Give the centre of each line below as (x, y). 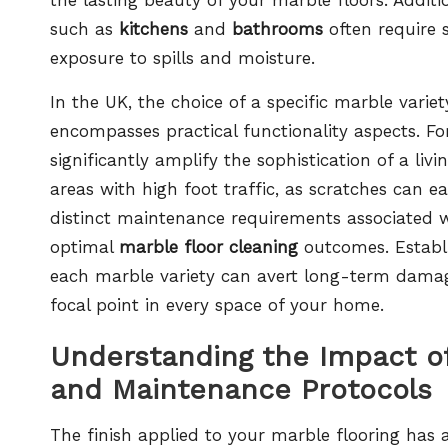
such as (84, 28)
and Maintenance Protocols (241, 389)
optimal (84, 246)
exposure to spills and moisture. (182, 57)
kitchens (153, 28)
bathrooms (277, 28)
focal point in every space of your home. (217, 304)
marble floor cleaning (208, 246)
